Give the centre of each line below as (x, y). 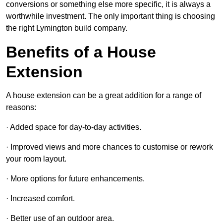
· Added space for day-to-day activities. (74, 127)
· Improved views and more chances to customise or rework (110, 147)
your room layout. (36, 159)
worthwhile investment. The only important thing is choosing (111, 16)
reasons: (21, 108)
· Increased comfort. (40, 199)
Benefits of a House (81, 52)
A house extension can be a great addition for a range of (104, 96)
